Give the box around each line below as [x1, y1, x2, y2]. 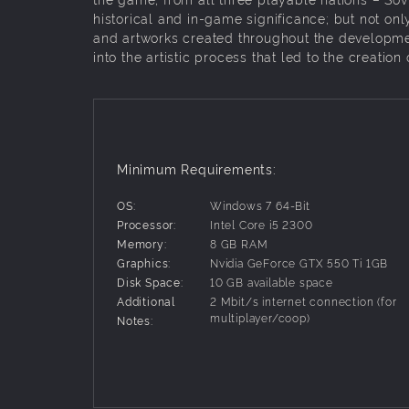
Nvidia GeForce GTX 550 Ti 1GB [210, 254, 389, 270]
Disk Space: [117, 273, 184, 289]
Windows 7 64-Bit [210, 196, 310, 213]
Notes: [117, 311, 153, 328]
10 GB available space [210, 273, 333, 289]
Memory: [117, 235, 167, 251]
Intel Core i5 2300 [210, 215, 313, 232]
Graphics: [117, 254, 172, 270]
